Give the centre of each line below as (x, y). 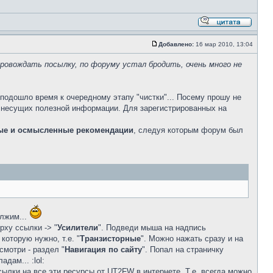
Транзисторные (110, 239)
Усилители (78, 228)
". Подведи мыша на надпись (152, 228)
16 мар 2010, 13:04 (224, 44)
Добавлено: (176, 44)
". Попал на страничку (183, 250)
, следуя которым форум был (188, 130)
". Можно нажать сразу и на (192, 239)
